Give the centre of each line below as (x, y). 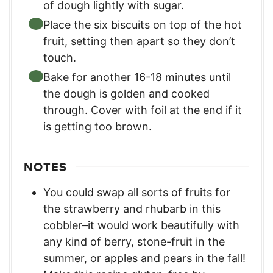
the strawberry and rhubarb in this (132, 208)
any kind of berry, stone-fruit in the (134, 241)
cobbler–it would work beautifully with (141, 225)
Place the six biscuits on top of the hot (143, 24)
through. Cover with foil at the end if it (143, 110)
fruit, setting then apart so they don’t (139, 41)
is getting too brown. (97, 126)
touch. (60, 57)
